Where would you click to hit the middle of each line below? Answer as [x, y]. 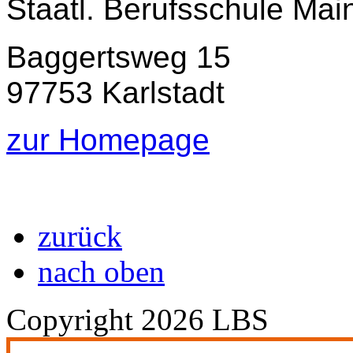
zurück [80, 236]
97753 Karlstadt [115, 92]
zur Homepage [108, 139]
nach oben [101, 271]
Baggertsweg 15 [119, 57]
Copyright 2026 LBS [137, 319]
